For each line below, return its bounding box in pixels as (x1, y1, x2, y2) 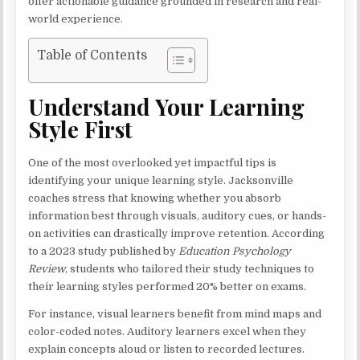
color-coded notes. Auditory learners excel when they (28, 325, 307, 338)
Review (28, 263, 66, 276)
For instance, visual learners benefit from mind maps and (28, 308, 322, 321)
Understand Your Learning (28, 92, 305, 122)
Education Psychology (178, 245, 292, 258)
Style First (28, 114, 133, 145)
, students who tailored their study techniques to (65, 263, 315, 276)
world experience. (28, 12, 124, 25)
